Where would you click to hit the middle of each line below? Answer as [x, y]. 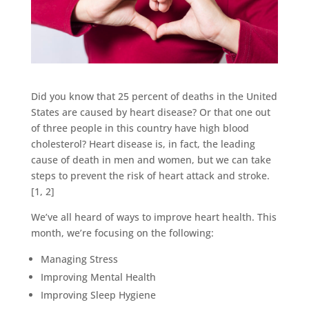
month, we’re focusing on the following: [122, 232]
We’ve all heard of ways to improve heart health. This [153, 217]
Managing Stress [79, 259]
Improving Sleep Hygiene [98, 295]
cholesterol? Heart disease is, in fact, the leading [143, 143]
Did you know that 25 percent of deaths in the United [154, 96]
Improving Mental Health [98, 277]
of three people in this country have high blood [140, 128]
